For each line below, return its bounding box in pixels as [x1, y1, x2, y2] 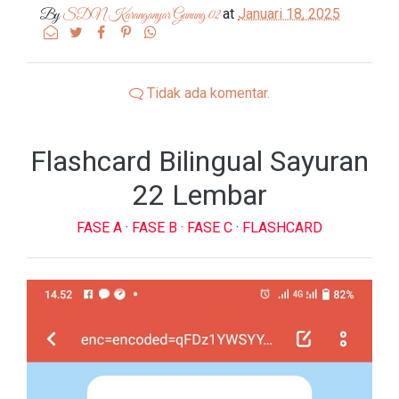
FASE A [77, 218, 126, 236]
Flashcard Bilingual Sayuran [30, 143, 369, 178]
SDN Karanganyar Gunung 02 [62, 5, 220, 24]
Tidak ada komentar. [143, 84, 270, 102]
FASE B [132, 218, 181, 236]
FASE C [187, 218, 236, 236]
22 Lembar [132, 177, 267, 212]
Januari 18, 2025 [238, 4, 340, 22]
